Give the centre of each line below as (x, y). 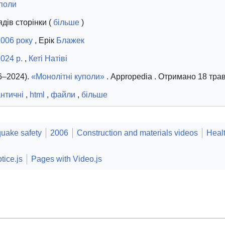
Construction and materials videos (137, 133)
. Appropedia (129, 77)
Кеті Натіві (48, 59)
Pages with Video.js (67, 159)
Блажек (70, 41)
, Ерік (44, 41)
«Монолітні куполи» (68, 77)
